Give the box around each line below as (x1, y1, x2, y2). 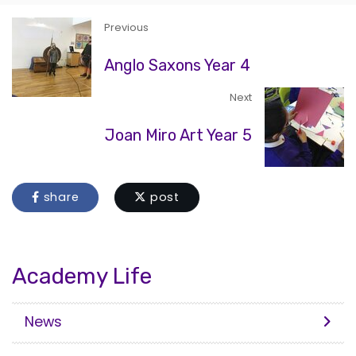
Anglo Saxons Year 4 (104, 55, 250, 75)
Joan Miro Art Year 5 (105, 125, 252, 145)
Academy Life (12, 262, 152, 289)
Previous (104, 20, 149, 34)
